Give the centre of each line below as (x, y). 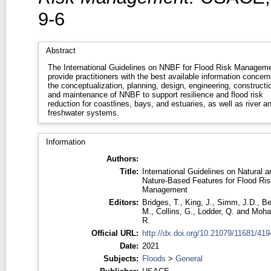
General (189, 258)
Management (165, 189)
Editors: (123, 202)
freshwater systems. (83, 113)
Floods (154, 258)
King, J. (198, 202)
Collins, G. (174, 211)
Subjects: (121, 258)
